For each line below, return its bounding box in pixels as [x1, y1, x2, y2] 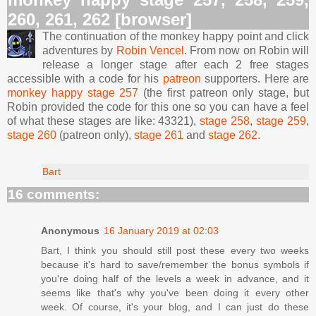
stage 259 [256, 114, 307, 127]
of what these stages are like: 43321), [7, 114, 200, 127]
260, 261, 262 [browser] [8, 9, 192, 29]
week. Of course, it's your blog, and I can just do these [41, 300, 309, 312]
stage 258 [200, 114, 250, 127]
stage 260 [7, 128, 56, 141]
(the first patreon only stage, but [138, 86, 310, 99]
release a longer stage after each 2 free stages [42, 58, 309, 71]
